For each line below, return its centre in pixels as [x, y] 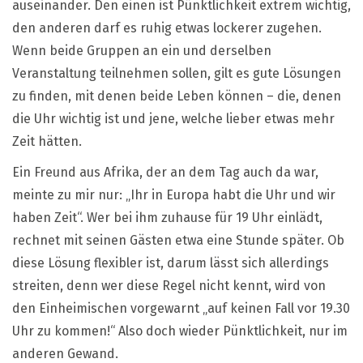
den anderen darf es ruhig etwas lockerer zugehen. [167, 28]
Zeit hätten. [47, 141]
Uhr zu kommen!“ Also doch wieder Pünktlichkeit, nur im [180, 331]
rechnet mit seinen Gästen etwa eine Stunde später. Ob [178, 240]
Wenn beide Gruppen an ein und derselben [142, 50]
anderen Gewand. [65, 353]
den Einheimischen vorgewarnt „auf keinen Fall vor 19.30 [181, 308]
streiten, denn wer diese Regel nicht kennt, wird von [169, 285]
